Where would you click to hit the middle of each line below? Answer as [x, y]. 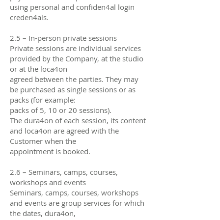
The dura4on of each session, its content [78, 120]
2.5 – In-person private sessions [63, 38]
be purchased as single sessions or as [73, 89]
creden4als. [29, 17]
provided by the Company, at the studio [77, 58]
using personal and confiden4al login [72, 7]
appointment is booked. [50, 151]
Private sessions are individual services [75, 48]
